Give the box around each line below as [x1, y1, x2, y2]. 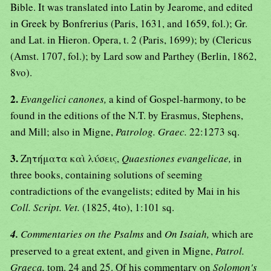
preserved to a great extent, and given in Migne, [10, 244, 215, 258]
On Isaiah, [165, 227, 212, 241]
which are [212, 227, 253, 241]
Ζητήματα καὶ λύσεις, [21, 151, 122, 166]
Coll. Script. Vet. [10, 200, 82, 215]
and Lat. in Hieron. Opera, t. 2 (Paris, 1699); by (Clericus [10, 33, 252, 47]
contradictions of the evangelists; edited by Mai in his [10, 184, 240, 198]
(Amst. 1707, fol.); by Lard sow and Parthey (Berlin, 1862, [10, 49, 256, 64]
